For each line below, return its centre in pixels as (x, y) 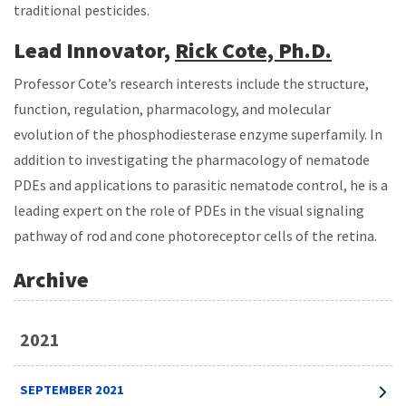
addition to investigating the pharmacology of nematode (192, 160)
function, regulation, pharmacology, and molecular (172, 109)
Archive (51, 280)
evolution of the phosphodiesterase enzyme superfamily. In (198, 135)
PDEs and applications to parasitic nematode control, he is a (201, 185)
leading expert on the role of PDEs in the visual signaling (189, 211)
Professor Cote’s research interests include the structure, (191, 84)
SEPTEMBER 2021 (72, 390)
